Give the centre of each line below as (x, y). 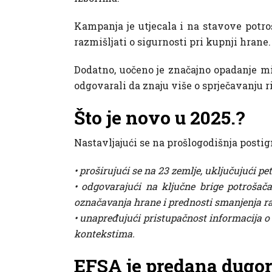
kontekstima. (104, 234)
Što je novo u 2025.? (160, 118)
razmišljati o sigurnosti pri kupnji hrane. (172, 42)
